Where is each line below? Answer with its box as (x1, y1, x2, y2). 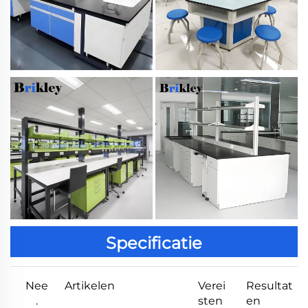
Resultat (246, 278, 293, 292)
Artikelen (65, 278, 115, 292)
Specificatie (106, 232, 202, 253)
